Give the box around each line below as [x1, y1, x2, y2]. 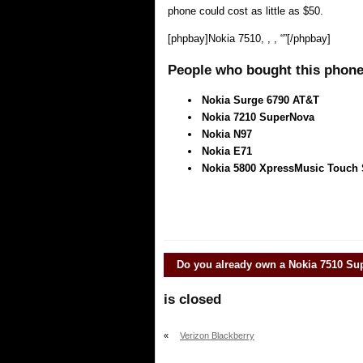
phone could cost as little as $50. [168, 5, 323, 17]
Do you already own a [177, 258, 288, 271]
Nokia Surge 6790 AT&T [202, 94, 319, 106]
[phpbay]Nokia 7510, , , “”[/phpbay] [168, 32, 331, 45]
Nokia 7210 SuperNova [202, 111, 314, 123]
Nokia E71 [202, 145, 252, 157]
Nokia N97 [202, 128, 252, 140]
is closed [164, 292, 221, 307]
